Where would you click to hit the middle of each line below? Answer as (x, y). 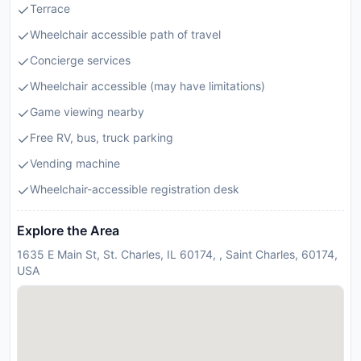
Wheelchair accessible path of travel (125, 34)
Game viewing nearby (87, 112)
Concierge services (80, 60)
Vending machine (75, 163)
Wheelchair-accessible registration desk (135, 189)
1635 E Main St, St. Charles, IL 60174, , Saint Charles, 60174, (177, 254)
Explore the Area (68, 230)
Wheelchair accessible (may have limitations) (147, 86)
